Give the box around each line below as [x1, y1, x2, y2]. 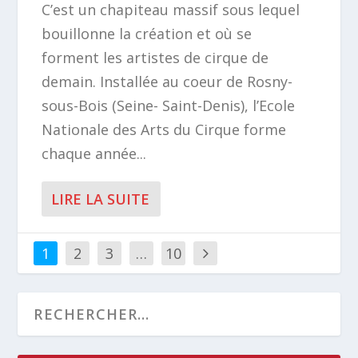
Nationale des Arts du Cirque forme [42, 120, 287, 139]
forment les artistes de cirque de [42, 48, 269, 67]
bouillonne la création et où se [42, 24, 253, 43]
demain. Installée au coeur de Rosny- [42, 72, 293, 91]
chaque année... [42, 144, 147, 163]
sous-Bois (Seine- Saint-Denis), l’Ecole [42, 96, 296, 115]
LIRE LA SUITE [51, 189, 150, 209]
